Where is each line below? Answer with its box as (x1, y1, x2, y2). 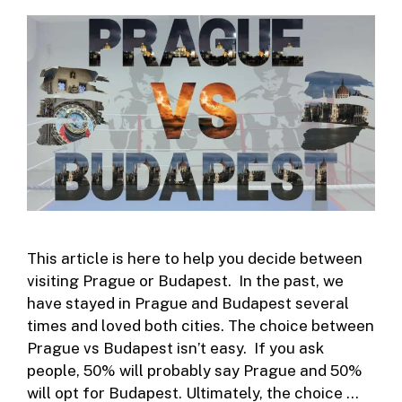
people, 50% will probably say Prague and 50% (27, 362, 363, 380)
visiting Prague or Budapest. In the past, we (27, 272, 344, 291)
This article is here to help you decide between (27, 249, 363, 268)
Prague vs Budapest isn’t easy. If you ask (27, 339, 324, 358)
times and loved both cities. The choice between (27, 317, 374, 336)
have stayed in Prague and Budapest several (27, 294, 349, 313)
